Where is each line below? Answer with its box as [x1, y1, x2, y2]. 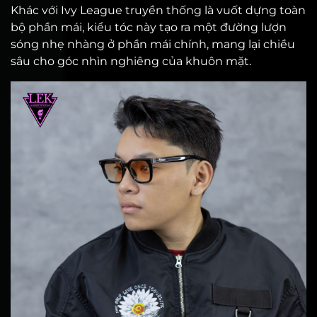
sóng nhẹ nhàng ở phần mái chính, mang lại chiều [11, 38, 295, 51]
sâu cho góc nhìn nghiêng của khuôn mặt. [11, 54, 251, 68]
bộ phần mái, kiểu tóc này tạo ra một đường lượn [11, 21, 287, 34]
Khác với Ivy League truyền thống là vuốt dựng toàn [11, 4, 306, 17]
